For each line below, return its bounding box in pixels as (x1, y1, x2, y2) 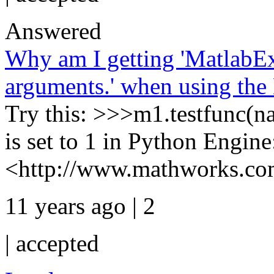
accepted (16, 230, 99, 256)
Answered (5, 18, 102, 44)
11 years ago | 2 (5, 193, 155, 219)
